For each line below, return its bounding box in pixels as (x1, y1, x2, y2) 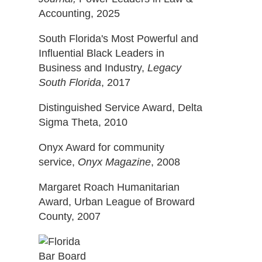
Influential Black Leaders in (39, 47, 164, 59)
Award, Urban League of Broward (39, 196, 195, 208)
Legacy (147, 62, 181, 74)
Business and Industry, (39, 62, 147, 74)
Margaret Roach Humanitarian (39, 181, 180, 193)
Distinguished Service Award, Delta (39, 102, 202, 113)
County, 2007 (39, 211, 101, 222)
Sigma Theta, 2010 (39, 116, 127, 128)
